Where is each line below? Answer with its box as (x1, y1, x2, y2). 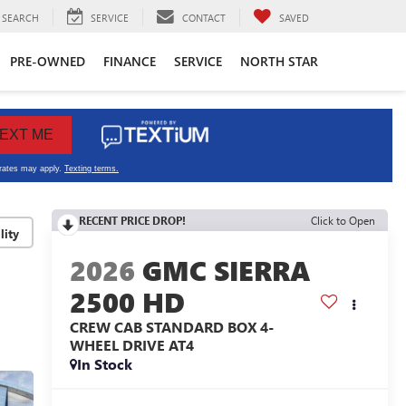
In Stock (76, 354, 132, 374)
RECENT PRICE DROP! (78, 213, 186, 227)
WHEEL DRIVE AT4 (69, 335, 194, 355)
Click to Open (311, 213, 375, 227)
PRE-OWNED (10, 52, 85, 70)
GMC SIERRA (141, 252, 311, 289)
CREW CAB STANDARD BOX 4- (69, 317, 274, 337)
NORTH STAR (240, 52, 318, 70)
